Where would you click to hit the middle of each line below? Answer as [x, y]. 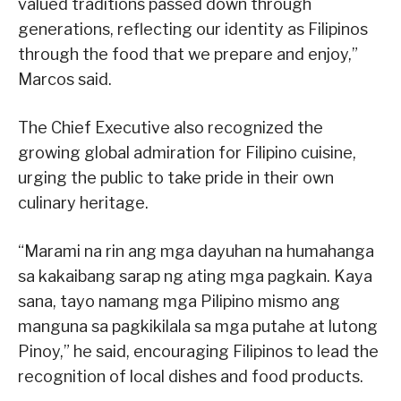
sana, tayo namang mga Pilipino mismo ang [179, 302]
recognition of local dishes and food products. [191, 377]
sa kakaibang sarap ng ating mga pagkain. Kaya [195, 277]
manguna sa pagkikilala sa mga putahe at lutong [198, 327]
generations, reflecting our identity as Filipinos [193, 30]
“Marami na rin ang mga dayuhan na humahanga [196, 252]
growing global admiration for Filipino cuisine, [187, 153]
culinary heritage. [83, 203]
